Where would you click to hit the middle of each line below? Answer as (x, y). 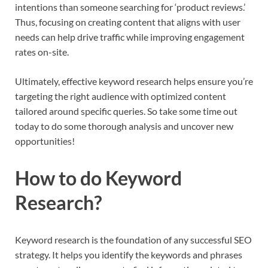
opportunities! (45, 141)
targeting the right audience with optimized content (121, 96)
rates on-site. (42, 51)
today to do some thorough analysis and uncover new (124, 126)
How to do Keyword (98, 178)
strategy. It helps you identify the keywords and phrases (129, 254)
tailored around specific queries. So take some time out (126, 111)
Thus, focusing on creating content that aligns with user (128, 22)
